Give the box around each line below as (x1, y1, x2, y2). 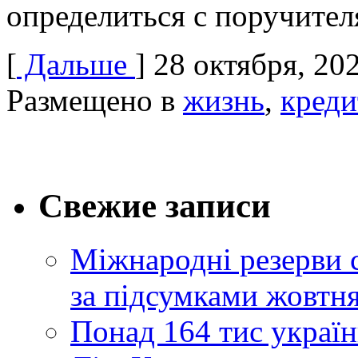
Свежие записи (38, 186, 271, 225)
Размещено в (6, 82, 183, 117)
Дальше (17, 46, 135, 82)
